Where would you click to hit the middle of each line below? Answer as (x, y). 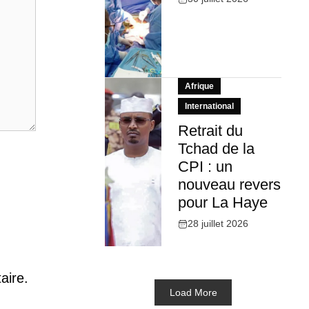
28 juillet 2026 (218, 224)
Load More (193, 292)
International (209, 107)
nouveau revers (229, 185)
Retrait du (210, 131)
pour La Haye (222, 203)
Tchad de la (216, 149)
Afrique (199, 87)
